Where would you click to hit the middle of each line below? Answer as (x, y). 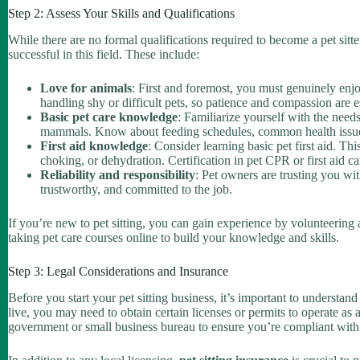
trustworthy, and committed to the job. (136, 190)
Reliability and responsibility (118, 175)
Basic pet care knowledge (109, 117)
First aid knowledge (94, 146)
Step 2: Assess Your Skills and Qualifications (121, 14)
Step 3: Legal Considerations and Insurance (118, 272)
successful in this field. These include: (104, 55)
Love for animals (86, 88)
